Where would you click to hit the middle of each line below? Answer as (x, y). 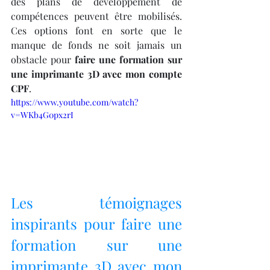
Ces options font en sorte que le (96, 30)
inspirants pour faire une (96, 223)
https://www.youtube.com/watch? (74, 102)
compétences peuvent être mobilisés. (96, 16)
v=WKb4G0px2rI (42, 115)
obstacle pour (43, 59)
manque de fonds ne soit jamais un (96, 45)
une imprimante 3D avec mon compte (96, 74)
